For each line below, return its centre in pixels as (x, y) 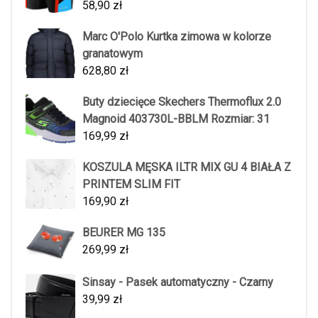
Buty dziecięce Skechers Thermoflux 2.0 (182, 102)
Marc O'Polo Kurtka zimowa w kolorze (177, 37)
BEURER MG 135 (124, 233)
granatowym (113, 54)
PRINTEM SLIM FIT (131, 185)
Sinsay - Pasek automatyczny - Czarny (178, 282)
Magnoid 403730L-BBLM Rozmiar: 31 (176, 119)
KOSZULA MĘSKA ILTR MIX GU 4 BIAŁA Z (187, 168)
